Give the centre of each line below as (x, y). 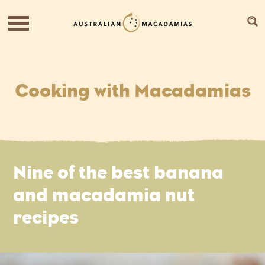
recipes (46, 217)
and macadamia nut (104, 195)
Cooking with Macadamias (132, 91)
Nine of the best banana (119, 172)
